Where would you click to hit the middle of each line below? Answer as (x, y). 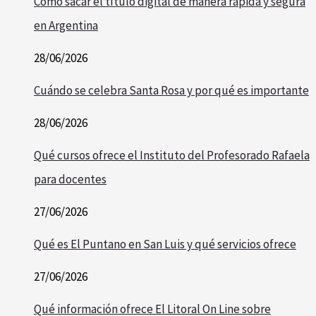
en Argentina (66, 26)
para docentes (70, 180)
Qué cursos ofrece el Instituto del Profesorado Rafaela (172, 156)
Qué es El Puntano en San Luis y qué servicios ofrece (165, 244)
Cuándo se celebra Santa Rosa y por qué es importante (171, 91)
